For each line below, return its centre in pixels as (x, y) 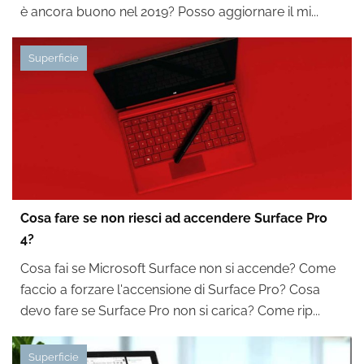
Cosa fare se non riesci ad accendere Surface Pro (174, 218)
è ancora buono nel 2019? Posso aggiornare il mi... (169, 12)
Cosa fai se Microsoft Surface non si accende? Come (178, 269)
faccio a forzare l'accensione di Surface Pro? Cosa (170, 290)
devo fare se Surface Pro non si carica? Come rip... (170, 311)
